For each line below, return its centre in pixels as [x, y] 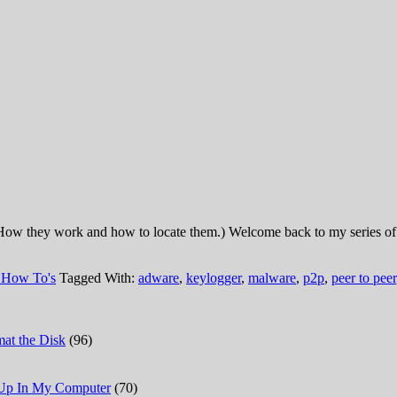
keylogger [214, 277]
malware [272, 277]
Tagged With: [99, 277]
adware [159, 277]
